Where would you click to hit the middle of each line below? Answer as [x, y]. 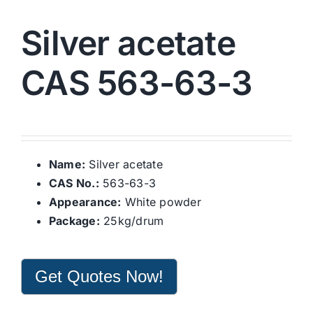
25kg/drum [132, 221]
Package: [74, 221]
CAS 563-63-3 [137, 83]
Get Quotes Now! [99, 277]
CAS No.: [74, 183]
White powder [161, 202]
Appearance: [85, 202]
